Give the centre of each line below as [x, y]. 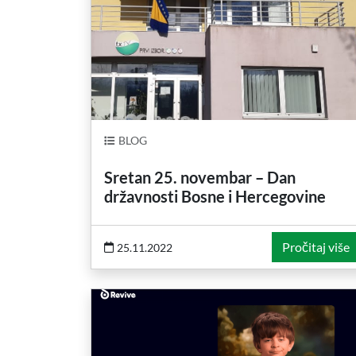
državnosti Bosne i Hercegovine [215, 196]
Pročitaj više [316, 247]
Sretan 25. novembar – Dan [200, 177]
